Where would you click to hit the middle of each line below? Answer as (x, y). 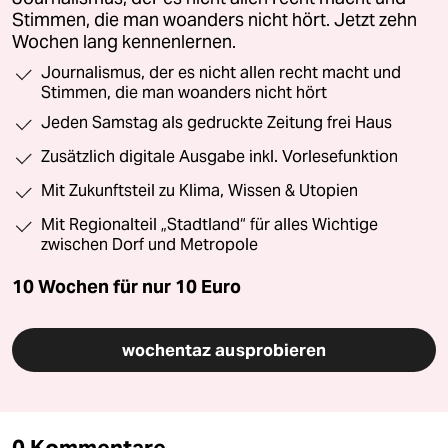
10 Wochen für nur (91, 287)
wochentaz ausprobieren (224, 350)
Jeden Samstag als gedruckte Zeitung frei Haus (216, 123)
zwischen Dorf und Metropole (149, 245)
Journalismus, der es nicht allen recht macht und (221, 73)
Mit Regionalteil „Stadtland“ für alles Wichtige (209, 225)
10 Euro (208, 287)
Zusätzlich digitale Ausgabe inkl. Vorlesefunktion (219, 157)
